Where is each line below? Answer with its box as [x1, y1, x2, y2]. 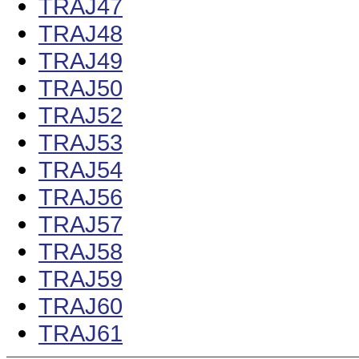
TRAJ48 [38, 20, 123, 47]
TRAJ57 [38, 211, 123, 238]
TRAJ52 [38, 102, 123, 129]
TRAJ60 [38, 292, 123, 320]
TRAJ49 [38, 47, 123, 75]
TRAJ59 [38, 265, 123, 292]
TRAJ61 [38, 320, 123, 347]
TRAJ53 [38, 129, 123, 156]
